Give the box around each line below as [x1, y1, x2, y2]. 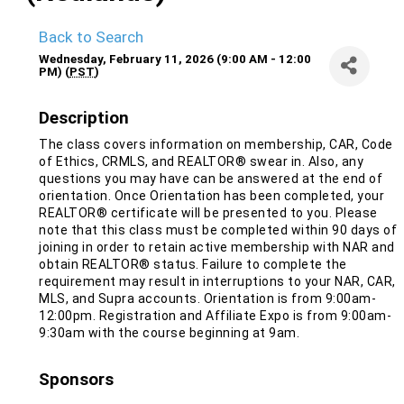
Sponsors [39, 369, 114, 390]
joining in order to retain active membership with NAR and [39, 239, 395, 254]
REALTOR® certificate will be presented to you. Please [39, 205, 378, 220]
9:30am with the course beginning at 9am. [39, 325, 299, 340]
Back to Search [39, 27, 143, 46]
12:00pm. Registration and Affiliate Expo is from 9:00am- [39, 308, 391, 323]
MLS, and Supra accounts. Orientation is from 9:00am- [39, 290, 376, 306]
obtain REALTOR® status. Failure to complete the [39, 256, 347, 271]
